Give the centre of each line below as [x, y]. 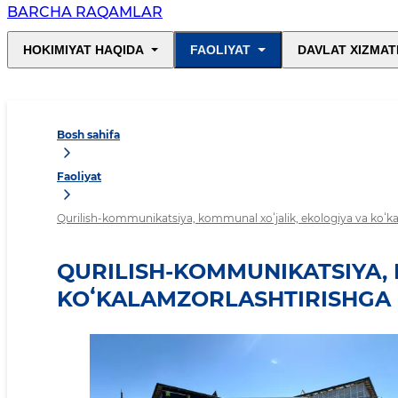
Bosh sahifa [88, 135]
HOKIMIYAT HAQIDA [84, 50]
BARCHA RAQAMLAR [85, 12]
